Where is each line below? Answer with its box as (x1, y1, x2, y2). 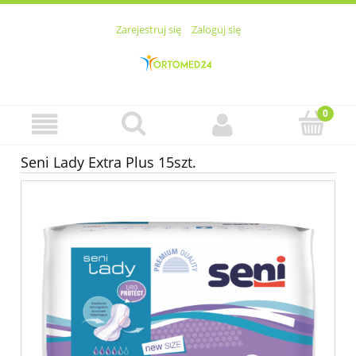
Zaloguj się (191, 22, 241, 37)
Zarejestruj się (115, 22, 181, 37)
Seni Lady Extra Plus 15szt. (21, 153, 196, 172)
